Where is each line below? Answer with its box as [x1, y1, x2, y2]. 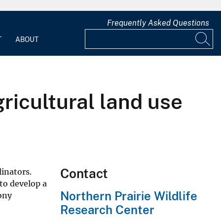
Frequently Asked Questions [107, 18, 209, 28]
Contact [60, 165, 108, 181]
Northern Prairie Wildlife [60, 188, 197, 203]
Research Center [60, 202, 154, 217]
